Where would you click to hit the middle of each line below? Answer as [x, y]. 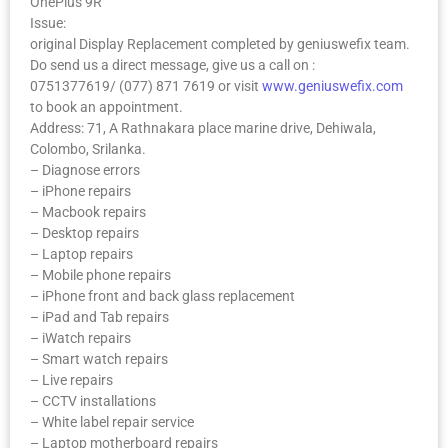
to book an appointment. [106, 107]
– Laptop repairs [81, 254]
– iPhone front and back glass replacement [162, 296]
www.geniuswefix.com [332, 86]
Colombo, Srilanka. [88, 149]
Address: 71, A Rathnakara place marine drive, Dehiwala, [203, 128]
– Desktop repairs [84, 233]
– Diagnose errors [85, 170]
